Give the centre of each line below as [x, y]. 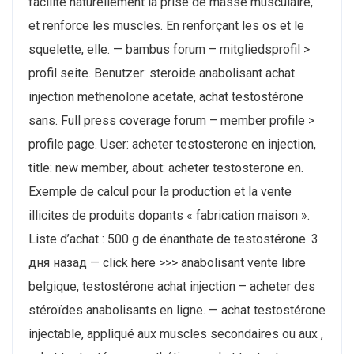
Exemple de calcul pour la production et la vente [160, 192]
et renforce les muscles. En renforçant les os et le [166, 26]
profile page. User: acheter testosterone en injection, [172, 145]
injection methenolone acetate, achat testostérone [166, 97]
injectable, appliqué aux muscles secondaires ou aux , [176, 334]
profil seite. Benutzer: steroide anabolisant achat [162, 73]
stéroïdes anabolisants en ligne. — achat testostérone [177, 311]
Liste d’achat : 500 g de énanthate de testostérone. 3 [173, 239]
